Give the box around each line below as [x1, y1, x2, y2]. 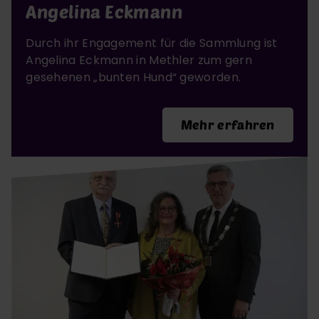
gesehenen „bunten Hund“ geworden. [26, 68, 241, 85]
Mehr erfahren [180, 116, 275, 132]
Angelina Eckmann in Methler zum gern [26, 51, 253, 68]
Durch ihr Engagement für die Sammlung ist [26, 34, 278, 51]
